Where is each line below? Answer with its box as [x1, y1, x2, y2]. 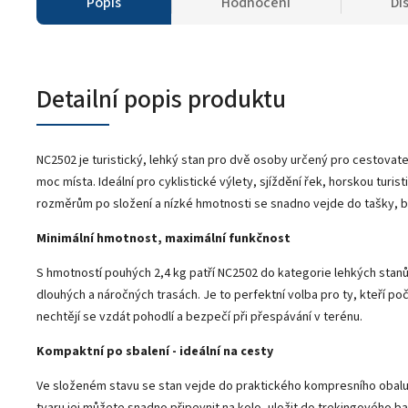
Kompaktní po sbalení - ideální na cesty [36, 342, 273, 361]
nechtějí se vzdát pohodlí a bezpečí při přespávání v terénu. [36, 307, 362, 326]
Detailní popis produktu [36, 80, 286, 117]
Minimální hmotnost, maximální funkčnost [36, 229, 291, 248]
